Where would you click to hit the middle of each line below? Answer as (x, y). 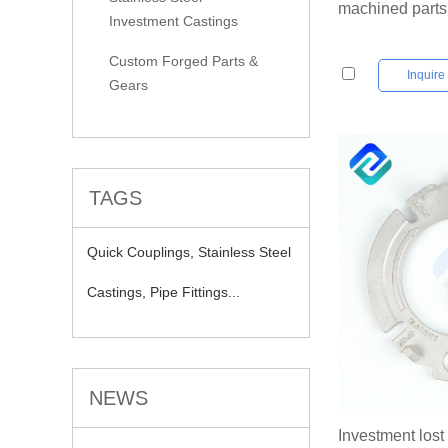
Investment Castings (173, 20)
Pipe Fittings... (195, 291)
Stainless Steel (244, 251)
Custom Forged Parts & (183, 60)
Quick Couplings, (142, 251)
